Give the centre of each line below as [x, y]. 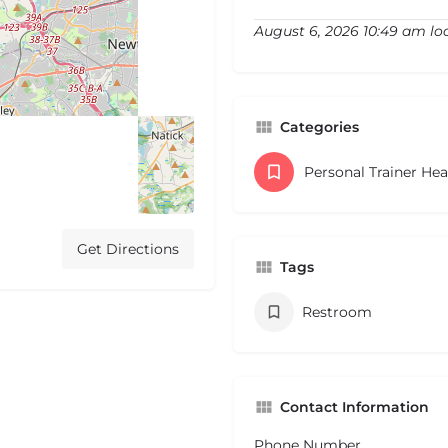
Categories [319, 127]
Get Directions [128, 249]
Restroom [337, 312]
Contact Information [354, 407]
